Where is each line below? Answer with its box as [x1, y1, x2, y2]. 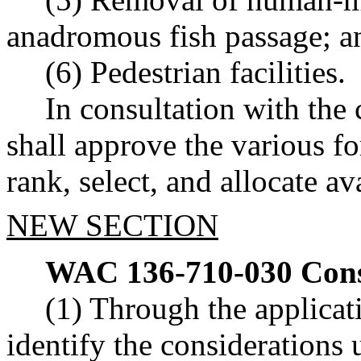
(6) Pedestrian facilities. [45, 55, 346, 90]
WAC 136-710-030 [45, 255, 293, 290]
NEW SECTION [6, 207, 218, 243]
